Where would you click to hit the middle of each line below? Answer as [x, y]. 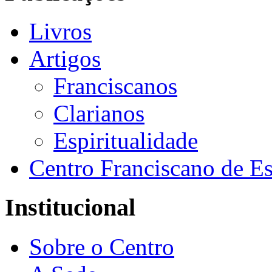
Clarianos [99, 114]
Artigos [65, 59]
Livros [60, 32]
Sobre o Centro [102, 246]
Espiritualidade [126, 141]
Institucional [70, 208]
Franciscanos [115, 86]
